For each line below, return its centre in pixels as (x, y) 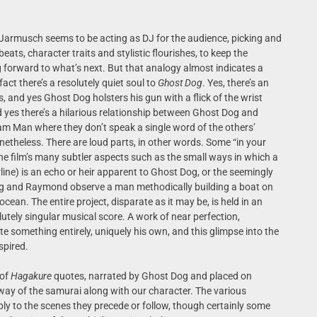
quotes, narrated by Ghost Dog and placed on (151, 276)
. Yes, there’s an (235, 83)
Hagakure (31, 276)
